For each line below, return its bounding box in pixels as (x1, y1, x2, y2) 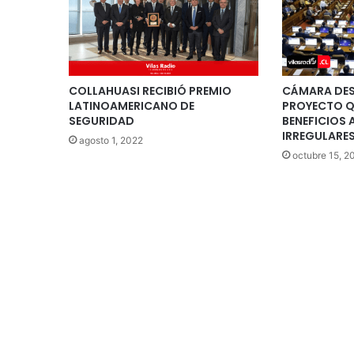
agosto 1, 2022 (79, 134, 143, 146)
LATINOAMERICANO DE (69, 97, 194, 114)
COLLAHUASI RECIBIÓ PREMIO (69, 82, 232, 99)
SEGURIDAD (69, 112, 134, 129)
